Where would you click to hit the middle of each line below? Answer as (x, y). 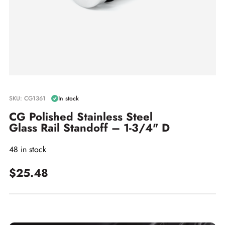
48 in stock (28, 149)
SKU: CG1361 (27, 98)
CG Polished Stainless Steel (81, 117)
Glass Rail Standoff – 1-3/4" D (89, 128)
